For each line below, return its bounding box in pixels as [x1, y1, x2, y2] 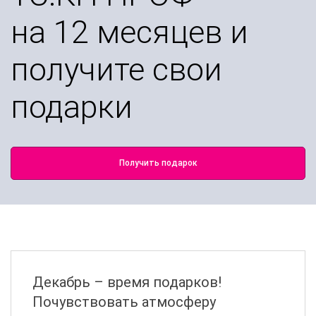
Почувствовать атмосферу [32, 293, 216, 311]
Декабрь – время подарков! [32, 274, 221, 291]
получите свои [11, 51, 222, 89]
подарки [11, 88, 133, 126]
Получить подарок [119, 158, 197, 169]
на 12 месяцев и [11, 13, 248, 51]
